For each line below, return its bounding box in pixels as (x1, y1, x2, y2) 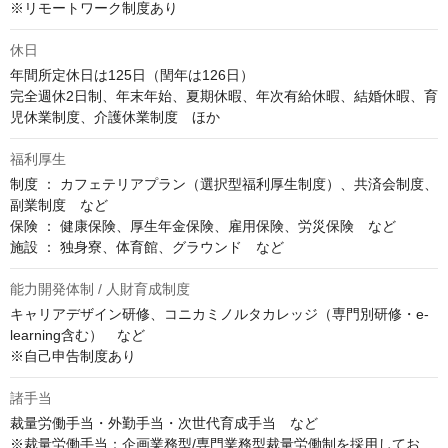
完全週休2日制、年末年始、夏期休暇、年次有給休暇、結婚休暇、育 (10, 88, 438, 105)
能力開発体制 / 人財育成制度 (10, 281, 190, 298)
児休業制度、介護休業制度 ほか (10, 109, 220, 126)
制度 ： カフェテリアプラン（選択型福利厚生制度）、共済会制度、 (10, 176, 438, 193)
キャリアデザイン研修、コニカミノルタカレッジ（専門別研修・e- (10, 306, 429, 323)
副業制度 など (10, 197, 108, 214)
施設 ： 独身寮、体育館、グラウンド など (10, 239, 284, 256)
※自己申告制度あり (10, 348, 136, 365)
